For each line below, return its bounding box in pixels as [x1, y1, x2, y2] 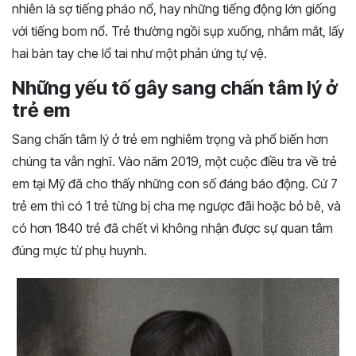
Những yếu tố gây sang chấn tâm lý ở [12, 76, 337, 100]
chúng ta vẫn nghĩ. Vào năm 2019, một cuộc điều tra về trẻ [12, 153, 337, 170]
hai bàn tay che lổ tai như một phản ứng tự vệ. [12, 45, 267, 62]
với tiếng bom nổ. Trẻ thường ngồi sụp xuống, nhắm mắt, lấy [12, 23, 344, 40]
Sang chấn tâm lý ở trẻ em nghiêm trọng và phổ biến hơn [12, 131, 328, 148]
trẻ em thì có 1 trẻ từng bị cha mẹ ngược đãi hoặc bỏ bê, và [12, 198, 341, 215]
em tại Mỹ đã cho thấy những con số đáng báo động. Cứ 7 [12, 176, 338, 192]
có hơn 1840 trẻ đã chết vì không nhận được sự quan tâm [12, 220, 333, 237]
